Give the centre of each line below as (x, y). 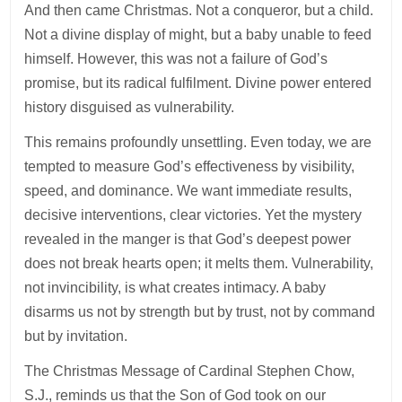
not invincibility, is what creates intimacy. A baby (175, 288)
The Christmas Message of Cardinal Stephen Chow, (190, 371)
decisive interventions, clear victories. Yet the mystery (193, 215)
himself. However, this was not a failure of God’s (176, 59)
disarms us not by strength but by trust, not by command (200, 312)
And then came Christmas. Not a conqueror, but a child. (199, 11)
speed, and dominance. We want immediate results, (188, 191)
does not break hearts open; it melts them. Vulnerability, (199, 264)
